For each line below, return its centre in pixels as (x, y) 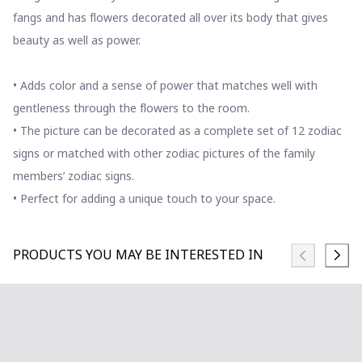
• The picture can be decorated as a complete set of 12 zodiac (177, 131)
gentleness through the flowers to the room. (131, 109)
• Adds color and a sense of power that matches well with (165, 86)
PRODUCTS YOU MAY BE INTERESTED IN (138, 255)
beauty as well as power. (77, 41)
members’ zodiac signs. (74, 177)
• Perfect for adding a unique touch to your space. (144, 199)
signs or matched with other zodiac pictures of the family (164, 154)
